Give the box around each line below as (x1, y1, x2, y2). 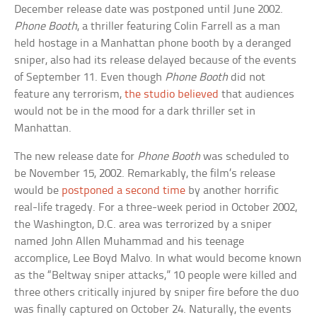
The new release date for (14, 150, 138, 163)
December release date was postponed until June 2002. (14, 3, 284, 16)
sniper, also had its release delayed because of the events (14, 54, 297, 67)
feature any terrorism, (14, 88, 125, 100)
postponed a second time (62, 184, 186, 197)
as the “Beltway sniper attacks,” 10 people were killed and (14, 269, 298, 282)
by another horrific (185, 184, 279, 197)
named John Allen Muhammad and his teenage (14, 235, 245, 248)
